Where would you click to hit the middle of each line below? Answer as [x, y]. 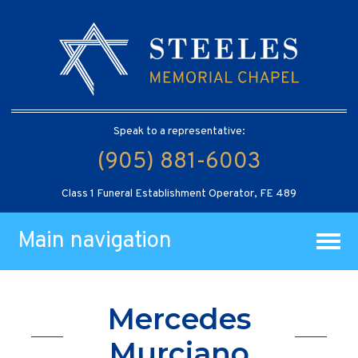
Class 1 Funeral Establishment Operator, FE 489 [179, 193]
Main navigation [95, 241]
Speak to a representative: [179, 131]
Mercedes [179, 319]
